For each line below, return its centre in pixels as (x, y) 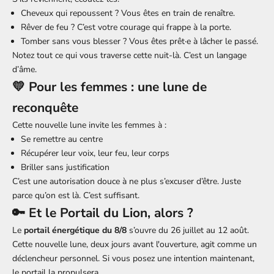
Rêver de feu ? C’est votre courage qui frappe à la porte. (126, 27)
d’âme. (24, 69)
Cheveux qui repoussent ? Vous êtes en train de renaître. (128, 13)
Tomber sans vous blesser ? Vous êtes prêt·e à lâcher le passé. (139, 41)
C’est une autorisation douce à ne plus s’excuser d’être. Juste (127, 181)
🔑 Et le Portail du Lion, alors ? (103, 213)
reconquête (45, 107)
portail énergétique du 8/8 (75, 230)
